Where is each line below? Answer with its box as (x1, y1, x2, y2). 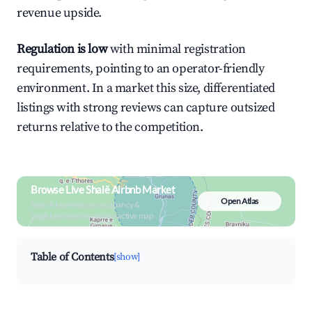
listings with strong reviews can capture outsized (17, 100, 275, 116)
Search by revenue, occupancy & (31, 198, 140, 210)
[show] (114, 251, 140, 263)
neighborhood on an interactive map (31, 210, 154, 221)
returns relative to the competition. (17, 119, 203, 135)
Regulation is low (17, 41, 108, 57)
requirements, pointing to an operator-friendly (17, 61, 265, 77)
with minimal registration (107, 41, 246, 57)
